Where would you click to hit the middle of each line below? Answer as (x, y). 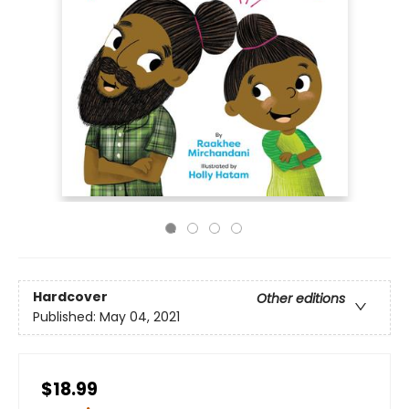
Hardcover (70, 297)
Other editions (301, 299)
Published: (66, 317)
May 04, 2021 (140, 317)
